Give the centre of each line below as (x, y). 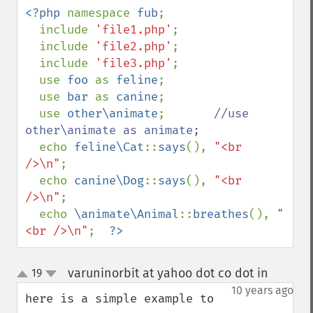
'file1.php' (133, 30)
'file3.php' (133, 63)
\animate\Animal (126, 214)
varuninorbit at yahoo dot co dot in (168, 273)
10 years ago (262, 290)
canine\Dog (109, 181)
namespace (102, 13)
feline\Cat (109, 147)
